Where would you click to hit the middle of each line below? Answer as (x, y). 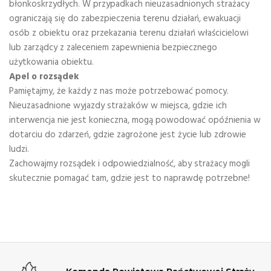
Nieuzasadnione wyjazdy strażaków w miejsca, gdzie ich (118, 106)
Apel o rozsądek (44, 77)
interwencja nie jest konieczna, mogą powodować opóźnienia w (135, 120)
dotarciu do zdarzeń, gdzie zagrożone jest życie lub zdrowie (128, 135)
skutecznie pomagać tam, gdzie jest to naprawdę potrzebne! (129, 178)
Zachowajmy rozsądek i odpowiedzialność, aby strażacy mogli (129, 164)
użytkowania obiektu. (51, 62)
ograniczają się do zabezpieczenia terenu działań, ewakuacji (125, 18)
